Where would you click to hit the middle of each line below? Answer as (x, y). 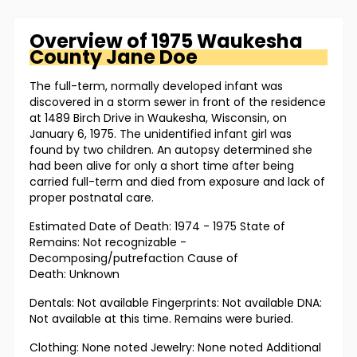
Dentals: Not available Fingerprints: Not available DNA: (176, 303)
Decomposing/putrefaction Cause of (134, 259)
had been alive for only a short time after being (162, 166)
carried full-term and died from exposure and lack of (177, 182)
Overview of (90, 41)
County (66, 57)
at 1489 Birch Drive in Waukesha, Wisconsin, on (158, 118)
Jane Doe (152, 57)
